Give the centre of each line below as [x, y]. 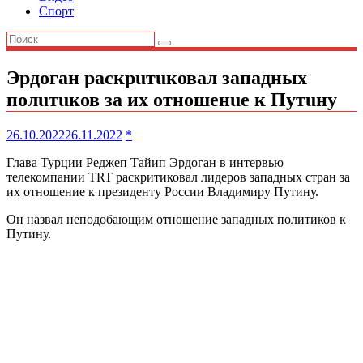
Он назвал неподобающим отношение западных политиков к [176, 219]
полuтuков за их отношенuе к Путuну [172, 99]
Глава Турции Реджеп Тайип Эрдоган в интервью [145, 162]
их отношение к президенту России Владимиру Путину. [162, 191]
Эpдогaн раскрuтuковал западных [157, 77]
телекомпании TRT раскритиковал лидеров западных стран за [178, 177]
